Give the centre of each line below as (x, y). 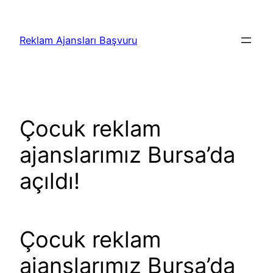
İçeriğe (20, 12)
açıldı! (50, 181)
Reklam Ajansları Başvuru (78, 41)
